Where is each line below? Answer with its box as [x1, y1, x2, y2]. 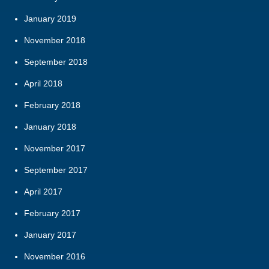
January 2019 [24, 13, 76, 23]
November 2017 [24, 143, 85, 153]
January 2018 [24, 121, 76, 131]
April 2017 [24, 186, 62, 196]
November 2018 [24, 35, 85, 45]
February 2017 [24, 208, 80, 218]
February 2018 [24, 100, 80, 110]
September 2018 [24, 56, 88, 67]
